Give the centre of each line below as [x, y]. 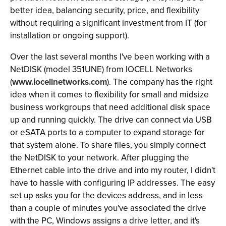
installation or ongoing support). [70, 36]
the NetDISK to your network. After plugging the [100, 158]
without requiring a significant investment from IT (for [108, 23]
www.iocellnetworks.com [60, 82]
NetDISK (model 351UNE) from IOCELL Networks [101, 69]
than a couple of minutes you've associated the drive [108, 208]
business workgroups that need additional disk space [110, 107]
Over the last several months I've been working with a [110, 57]
